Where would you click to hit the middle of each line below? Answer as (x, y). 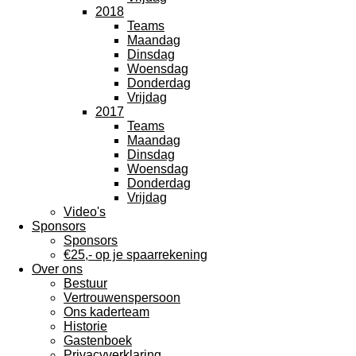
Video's (85, 212)
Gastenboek (98, 341)
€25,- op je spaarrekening (135, 255)
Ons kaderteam (106, 312)
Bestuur (85, 283)
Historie (85, 326)
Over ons (57, 269)
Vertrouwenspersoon (122, 298)
